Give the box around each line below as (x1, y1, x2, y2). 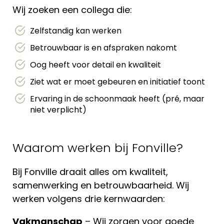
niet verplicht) (30, 104, 86, 115)
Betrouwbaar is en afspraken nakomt (30, 42, 177, 53)
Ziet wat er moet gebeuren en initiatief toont (30, 76, 205, 87)
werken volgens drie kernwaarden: (12, 192, 165, 205)
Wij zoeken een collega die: (12, 3, 132, 16)
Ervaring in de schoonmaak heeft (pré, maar (30, 93, 204, 104)
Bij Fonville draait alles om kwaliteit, (12, 165, 168, 178)
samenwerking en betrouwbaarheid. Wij (12, 179, 189, 191)
